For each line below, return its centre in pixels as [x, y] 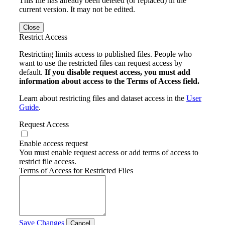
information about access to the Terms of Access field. [109, 81]
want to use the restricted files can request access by [101, 63]
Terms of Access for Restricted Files [76, 170]
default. [32, 72]
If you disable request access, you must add [118, 72]
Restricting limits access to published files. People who [105, 54]
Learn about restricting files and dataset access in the [103, 98]
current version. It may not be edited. [77, 9]
